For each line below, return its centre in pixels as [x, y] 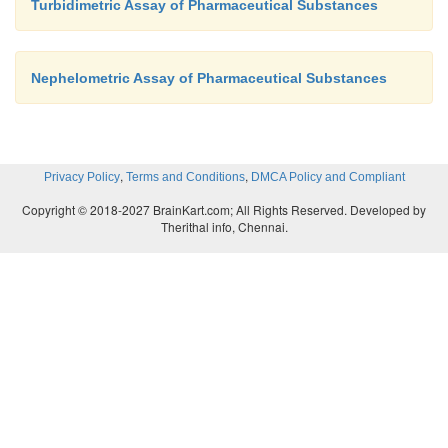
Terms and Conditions [185, 176]
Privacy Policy [81, 176]
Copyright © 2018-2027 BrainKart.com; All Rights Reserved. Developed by [224, 209]
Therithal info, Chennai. [224, 226]
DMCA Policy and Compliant [327, 176]
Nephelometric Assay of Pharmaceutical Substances [209, 77]
